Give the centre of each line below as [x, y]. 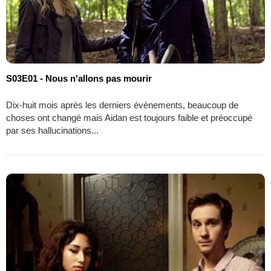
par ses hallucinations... [52, 130]
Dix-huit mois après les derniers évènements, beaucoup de [122, 105]
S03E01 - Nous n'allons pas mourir [79, 78]
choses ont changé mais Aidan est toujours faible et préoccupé [129, 117]
